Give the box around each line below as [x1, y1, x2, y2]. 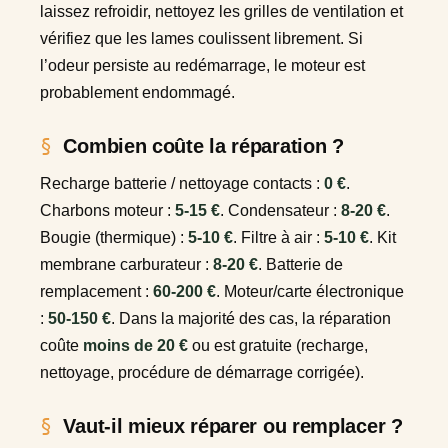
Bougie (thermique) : [40, 229, 188, 247]
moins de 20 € [83, 337, 188, 355]
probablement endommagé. [40, 84, 235, 102]
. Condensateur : [220, 202, 341, 220]
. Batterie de [258, 256, 343, 274]
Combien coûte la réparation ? [63, 135, 344, 158]
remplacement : [40, 283, 153, 301]
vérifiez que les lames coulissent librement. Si [40, 30, 363, 48]
